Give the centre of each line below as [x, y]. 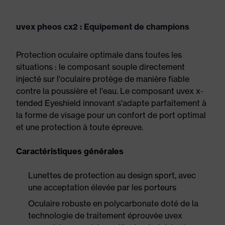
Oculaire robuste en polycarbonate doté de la [113, 203]
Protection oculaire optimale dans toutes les [99, 55]
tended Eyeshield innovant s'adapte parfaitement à [111, 103]
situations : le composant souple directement [100, 67]
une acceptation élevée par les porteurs [102, 187]
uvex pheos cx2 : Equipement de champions [103, 27]
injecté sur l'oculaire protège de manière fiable [103, 79]
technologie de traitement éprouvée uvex [105, 215]
